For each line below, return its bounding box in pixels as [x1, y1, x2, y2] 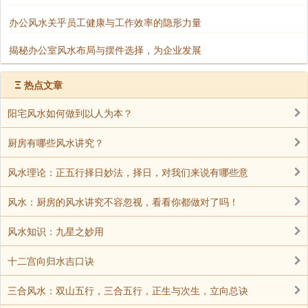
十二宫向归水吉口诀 [8, 254, 94, 267]
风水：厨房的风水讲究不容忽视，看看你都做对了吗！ [8, 195, 239, 208]
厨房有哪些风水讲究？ [8, 135, 104, 149]
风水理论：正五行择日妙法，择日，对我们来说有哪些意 [8, 165, 248, 179]
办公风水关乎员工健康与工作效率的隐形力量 [9, 15, 201, 29]
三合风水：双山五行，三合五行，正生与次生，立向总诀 [8, 283, 248, 297]
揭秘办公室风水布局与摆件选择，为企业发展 [9, 43, 201, 56]
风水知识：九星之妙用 [8, 224, 104, 238]
